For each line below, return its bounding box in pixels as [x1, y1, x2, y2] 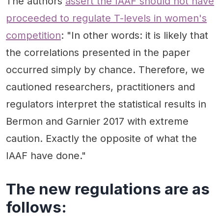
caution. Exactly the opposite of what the [6, 133, 197, 145]
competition [6, 29, 61, 42]
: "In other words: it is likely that [61, 29, 208, 42]
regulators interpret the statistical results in [6, 98, 206, 110]
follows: [6, 197, 67, 217]
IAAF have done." [6, 150, 86, 162]
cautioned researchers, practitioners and [6, 81, 195, 93]
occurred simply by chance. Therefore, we [6, 64, 205, 76]
